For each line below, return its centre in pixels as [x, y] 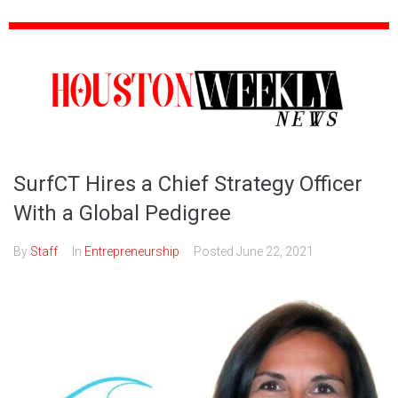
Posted [215, 252]
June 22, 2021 [275, 252]
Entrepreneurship [132, 252]
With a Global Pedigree [122, 214]
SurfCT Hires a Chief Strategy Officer [188, 184]
